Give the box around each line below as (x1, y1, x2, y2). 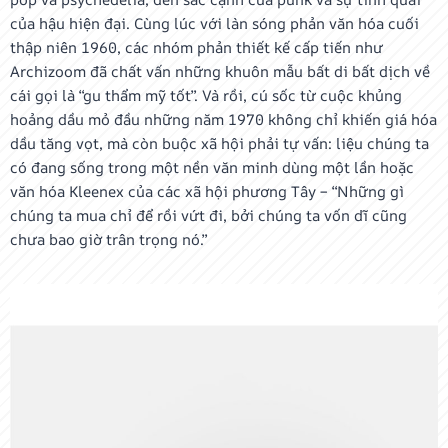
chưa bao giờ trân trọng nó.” (10, 229, 207, 250)
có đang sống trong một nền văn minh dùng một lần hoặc (10, 157, 414, 178)
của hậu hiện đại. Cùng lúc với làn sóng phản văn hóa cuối (10, 13, 419, 34)
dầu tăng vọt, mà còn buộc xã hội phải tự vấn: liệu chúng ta (10, 133, 429, 154)
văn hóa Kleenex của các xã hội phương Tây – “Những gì (10, 181, 404, 202)
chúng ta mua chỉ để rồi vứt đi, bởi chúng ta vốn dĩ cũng (10, 205, 407, 226)
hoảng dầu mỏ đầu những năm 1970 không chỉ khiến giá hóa (10, 109, 437, 130)
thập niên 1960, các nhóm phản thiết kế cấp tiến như (10, 37, 383, 58)
